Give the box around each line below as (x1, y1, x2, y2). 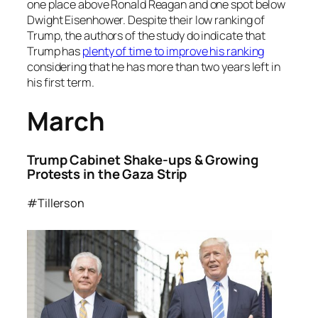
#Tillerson (27, 194, 84, 211)
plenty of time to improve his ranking (82, 43, 265, 59)
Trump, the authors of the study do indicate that (27, 27, 266, 43)
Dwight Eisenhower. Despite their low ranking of (27, 11, 265, 28)
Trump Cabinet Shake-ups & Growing (27, 150, 258, 170)
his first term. (27, 74, 94, 90)
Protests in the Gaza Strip (27, 165, 190, 184)
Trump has (27, 43, 83, 59)
